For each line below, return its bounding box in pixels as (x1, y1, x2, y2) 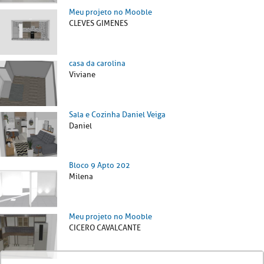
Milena (69, 171, 93, 182)
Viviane (69, 69, 95, 80)
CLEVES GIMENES (69, 18, 128, 29)
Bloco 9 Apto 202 (69, 160, 130, 171)
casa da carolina (69, 58, 126, 68)
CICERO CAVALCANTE (69, 222, 141, 233)
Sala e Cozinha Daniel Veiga (69, 109, 166, 120)
